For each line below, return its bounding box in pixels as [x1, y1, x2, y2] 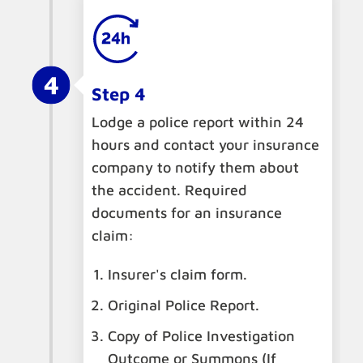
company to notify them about [92, 159, 299, 177]
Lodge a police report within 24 [92, 113, 304, 131]
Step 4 [92, 83, 145, 105]
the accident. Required [92, 181, 247, 199]
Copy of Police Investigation [108, 327, 295, 345]
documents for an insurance [92, 204, 282, 222]
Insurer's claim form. [108, 266, 247, 284]
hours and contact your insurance [92, 136, 319, 154]
